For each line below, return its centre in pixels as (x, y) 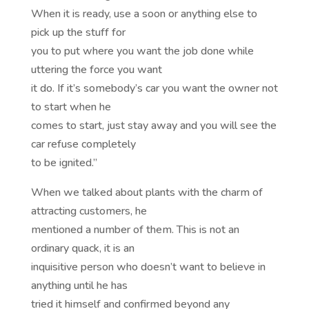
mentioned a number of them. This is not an (135, 230)
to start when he (71, 107)
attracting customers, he (89, 211)
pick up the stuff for (78, 33)
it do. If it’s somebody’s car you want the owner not (154, 89)
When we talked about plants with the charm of (147, 193)
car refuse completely (83, 144)
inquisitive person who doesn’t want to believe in (148, 267)
